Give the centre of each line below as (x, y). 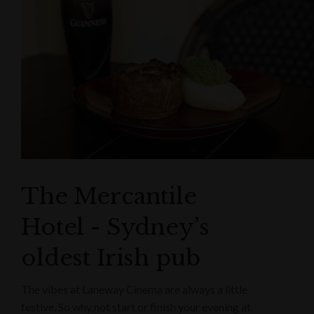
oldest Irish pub (111, 258)
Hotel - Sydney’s (115, 227)
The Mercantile (109, 197)
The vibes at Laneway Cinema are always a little (134, 289)
